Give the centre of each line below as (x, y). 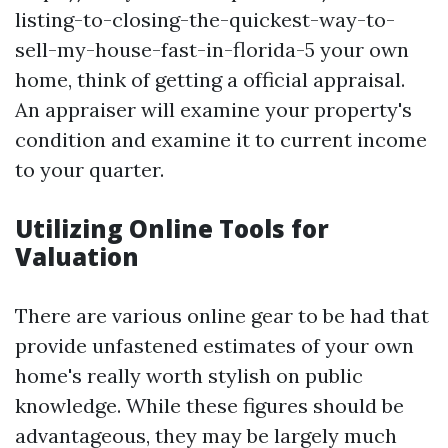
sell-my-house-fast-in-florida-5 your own (212, 49)
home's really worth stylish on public (189, 375)
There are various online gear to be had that (222, 315)
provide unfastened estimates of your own (214, 345)
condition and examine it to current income (221, 139)
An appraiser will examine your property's (213, 109)
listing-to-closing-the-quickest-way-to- (205, 19)
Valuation (77, 256)
